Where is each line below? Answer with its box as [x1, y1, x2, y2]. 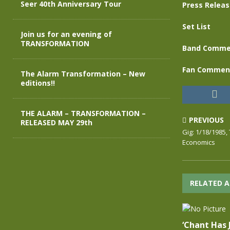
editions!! [21, 78, 55, 88]
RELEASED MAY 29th [21, 118, 92, 127]
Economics [182, 138, 215, 147]
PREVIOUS [188, 115, 224, 125]
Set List [182, 22, 210, 31]
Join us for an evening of [21, 29, 112, 39]
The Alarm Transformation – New [21, 69, 145, 79]
